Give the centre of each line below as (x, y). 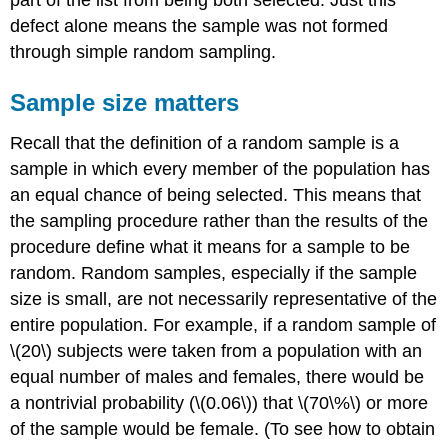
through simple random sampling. (143, 52)
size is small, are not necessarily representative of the (224, 299)
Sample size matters (125, 103)
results (352, 221)
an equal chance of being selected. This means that (216, 195)
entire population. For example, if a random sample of (223, 325)
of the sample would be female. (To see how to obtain (223, 429)
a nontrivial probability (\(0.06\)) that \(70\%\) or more (219, 403)
